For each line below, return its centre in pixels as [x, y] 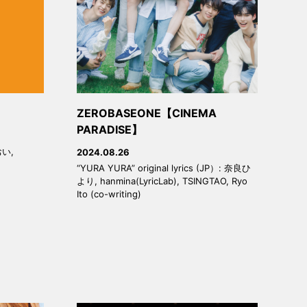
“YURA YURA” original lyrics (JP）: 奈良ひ [164, 168]
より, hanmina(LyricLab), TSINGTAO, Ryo [162, 181]
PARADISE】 [110, 129]
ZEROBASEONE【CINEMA [147, 113]
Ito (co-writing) [109, 194]
